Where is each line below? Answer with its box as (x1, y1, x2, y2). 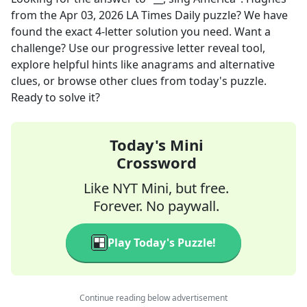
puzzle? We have (200, 8, 288, 23)
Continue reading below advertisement (79, 292, 228, 304)
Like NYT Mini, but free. (84, 179, 229, 197)
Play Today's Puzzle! (108, 235, 216, 250)
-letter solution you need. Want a (101, 24, 271, 39)
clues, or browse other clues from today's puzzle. (11, 73, 267, 88)
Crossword (116, 152, 197, 173)
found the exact (11, 24, 95, 39)
